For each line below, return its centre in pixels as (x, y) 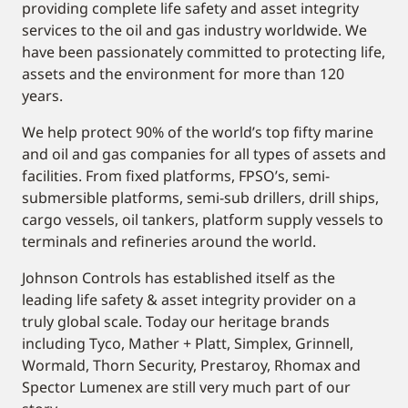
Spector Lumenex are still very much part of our (186, 387)
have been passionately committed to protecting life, (204, 52)
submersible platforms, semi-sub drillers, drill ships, (200, 198)
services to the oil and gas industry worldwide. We (194, 30)
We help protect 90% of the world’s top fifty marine (198, 132)
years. (42, 96)
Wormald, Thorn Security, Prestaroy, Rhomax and (191, 365)
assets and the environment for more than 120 (183, 74)
